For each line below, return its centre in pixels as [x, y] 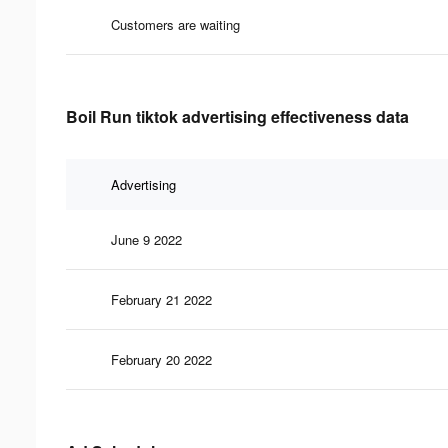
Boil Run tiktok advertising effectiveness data [237, 116]
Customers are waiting [175, 24]
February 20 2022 [161, 359]
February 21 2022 [161, 299]
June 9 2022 [146, 239]
